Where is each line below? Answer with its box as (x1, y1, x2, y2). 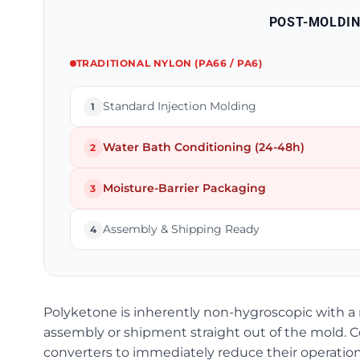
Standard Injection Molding (102, 99, 256, 113)
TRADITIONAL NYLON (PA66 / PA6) (76, 57, 263, 69)
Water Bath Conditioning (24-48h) (102, 140, 305, 154)
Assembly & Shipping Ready (102, 222, 260, 236)
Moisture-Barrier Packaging (102, 181, 266, 195)
